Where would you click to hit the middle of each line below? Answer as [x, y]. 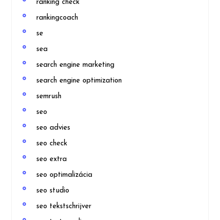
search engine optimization [79, 81]
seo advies [53, 128]
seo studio [53, 191]
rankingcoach [57, 18]
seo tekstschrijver [64, 207]
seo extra [52, 160]
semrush [49, 97]
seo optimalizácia [64, 175]
